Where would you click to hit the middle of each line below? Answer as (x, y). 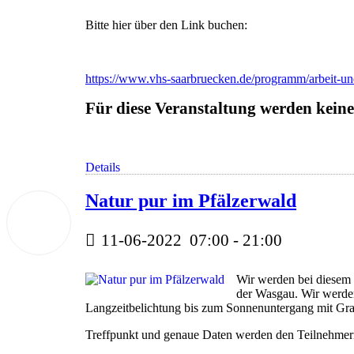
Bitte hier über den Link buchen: (166, 25)
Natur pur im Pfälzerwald (191, 201)
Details (103, 168)
